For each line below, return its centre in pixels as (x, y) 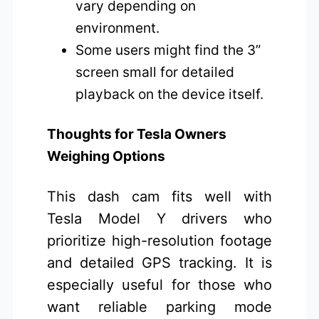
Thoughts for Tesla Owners (137, 134)
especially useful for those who (159, 284)
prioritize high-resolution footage (159, 240)
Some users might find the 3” (168, 50)
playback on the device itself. (170, 94)
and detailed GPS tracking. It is (159, 262)
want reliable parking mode (159, 307)
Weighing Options (106, 156)
